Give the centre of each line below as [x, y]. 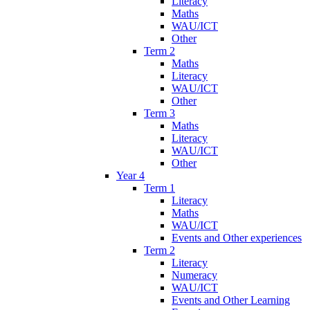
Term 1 [159, 188]
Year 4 [130, 175]
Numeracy [194, 275]
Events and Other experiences [237, 237]
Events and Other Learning [231, 300]
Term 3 [159, 113]
